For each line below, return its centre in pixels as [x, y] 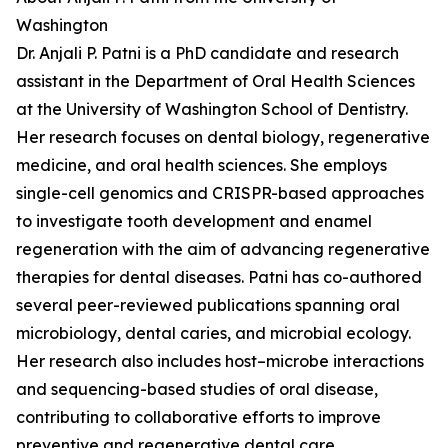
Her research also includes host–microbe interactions [220, 361]
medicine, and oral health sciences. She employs [201, 165]
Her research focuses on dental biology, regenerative [223, 137]
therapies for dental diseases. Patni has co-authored [219, 277]
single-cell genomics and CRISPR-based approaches [220, 193]
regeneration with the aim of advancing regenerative [223, 249]
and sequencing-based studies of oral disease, [197, 389]
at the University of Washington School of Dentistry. [212, 109]
